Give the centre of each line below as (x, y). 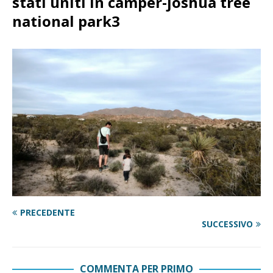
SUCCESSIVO (227, 224)
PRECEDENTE (48, 213)
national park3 (66, 21)
